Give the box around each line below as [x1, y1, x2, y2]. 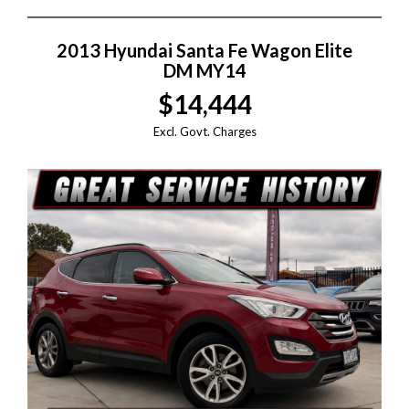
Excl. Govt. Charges [152, 124, 257, 140]
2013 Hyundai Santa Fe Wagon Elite [57, 39, 352, 62]
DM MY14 [163, 59, 246, 82]
